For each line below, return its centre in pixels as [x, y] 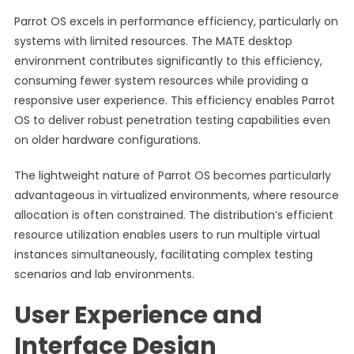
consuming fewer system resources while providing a [161, 81]
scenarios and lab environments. [104, 274]
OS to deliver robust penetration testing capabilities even [172, 120]
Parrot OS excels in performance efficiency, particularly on [176, 21]
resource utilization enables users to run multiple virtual [167, 235]
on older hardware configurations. [107, 140]
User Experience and [138, 315]
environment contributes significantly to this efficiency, [168, 61]
